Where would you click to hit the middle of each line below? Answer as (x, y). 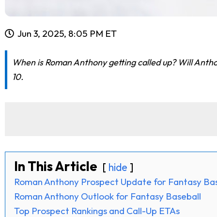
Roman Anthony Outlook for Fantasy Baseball (108, 196)
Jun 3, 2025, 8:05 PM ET (67, 34)
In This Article (56, 166)
